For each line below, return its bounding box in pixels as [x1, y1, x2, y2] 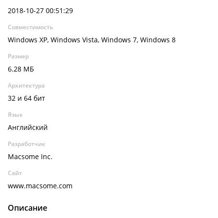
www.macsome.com [8, 181, 73, 190]
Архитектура [8, 81, 45, 90]
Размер [8, 52, 29, 60]
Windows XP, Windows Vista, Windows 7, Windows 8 [8, 35, 176, 44]
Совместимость [8, 23, 53, 31]
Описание [8, 202, 47, 213]
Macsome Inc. [8, 152, 53, 161]
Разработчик [8, 140, 45, 148]
